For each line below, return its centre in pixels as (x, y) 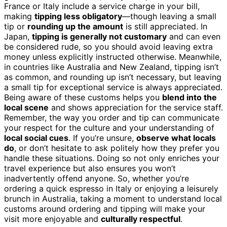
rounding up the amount (75, 26)
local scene (26, 107)
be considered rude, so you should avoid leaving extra (108, 46)
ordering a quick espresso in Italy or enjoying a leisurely (111, 188)
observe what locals (176, 138)
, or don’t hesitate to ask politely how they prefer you (117, 148)
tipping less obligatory (78, 16)
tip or (16, 26)
